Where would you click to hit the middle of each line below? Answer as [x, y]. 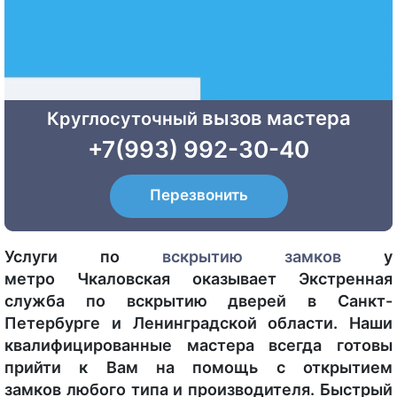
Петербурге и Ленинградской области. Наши [198, 323]
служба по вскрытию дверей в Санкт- [198, 301]
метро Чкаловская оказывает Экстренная [198, 279]
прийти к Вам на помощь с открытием [198, 367]
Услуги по [83, 257]
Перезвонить [198, 195]
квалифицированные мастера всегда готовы [198, 345]
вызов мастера [276, 118]
